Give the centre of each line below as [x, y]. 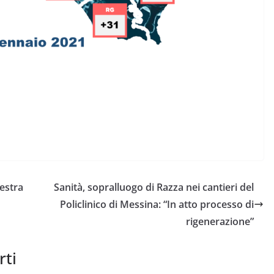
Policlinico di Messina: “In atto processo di [157, 204]
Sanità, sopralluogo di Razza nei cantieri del [154, 187]
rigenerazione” [220, 221]
